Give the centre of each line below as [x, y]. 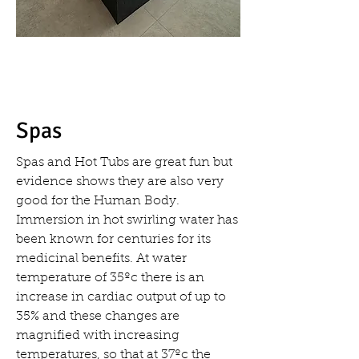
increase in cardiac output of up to [121, 297]
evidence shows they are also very [120, 182]
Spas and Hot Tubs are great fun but [124, 163]
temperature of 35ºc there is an [110, 278]
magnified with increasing [98, 336]
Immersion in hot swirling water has [127, 220]
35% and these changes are [98, 317]
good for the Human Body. [98, 201]
